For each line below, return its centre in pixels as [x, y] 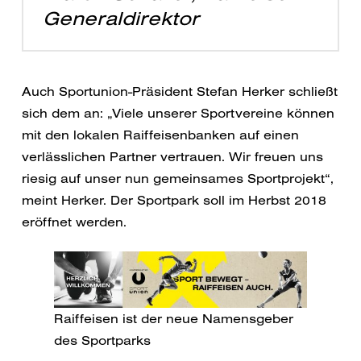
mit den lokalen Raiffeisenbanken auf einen [160, 135]
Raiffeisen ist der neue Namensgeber [173, 319]
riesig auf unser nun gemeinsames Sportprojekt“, [177, 178]
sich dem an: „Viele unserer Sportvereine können [178, 113]
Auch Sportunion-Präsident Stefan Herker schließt [179, 91]
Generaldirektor [120, 18]
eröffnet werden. [74, 222]
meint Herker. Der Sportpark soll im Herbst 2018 [174, 200]
